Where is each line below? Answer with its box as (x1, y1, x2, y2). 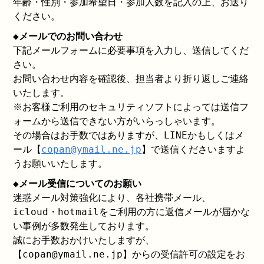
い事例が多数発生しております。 (13, 220, 155, 232)
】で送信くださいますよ (141, 144, 246, 155)
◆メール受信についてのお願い (13, 178, 142, 189)
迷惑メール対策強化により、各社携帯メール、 (13, 192, 212, 203)
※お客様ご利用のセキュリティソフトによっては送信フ (13, 101, 249, 113)
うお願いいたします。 (13, 158, 108, 169)
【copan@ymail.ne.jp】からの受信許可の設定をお (13, 249, 246, 260)
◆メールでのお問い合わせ (13, 31, 123, 42)
